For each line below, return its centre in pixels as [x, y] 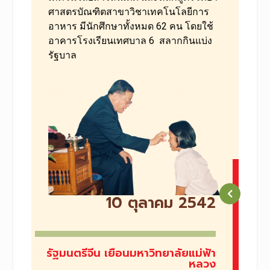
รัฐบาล [62, 55]
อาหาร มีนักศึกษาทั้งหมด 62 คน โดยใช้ [130, 27]
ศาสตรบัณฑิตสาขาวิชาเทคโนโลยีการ [128, 12]
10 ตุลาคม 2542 [161, 203]
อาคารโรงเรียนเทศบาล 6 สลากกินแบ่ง [130, 41]
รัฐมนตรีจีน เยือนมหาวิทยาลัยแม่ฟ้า [131, 253]
